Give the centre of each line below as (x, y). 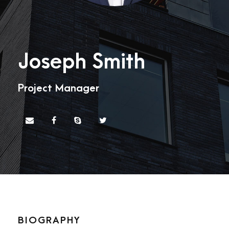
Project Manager (59, 88)
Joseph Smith (82, 62)
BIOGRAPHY (49, 221)
